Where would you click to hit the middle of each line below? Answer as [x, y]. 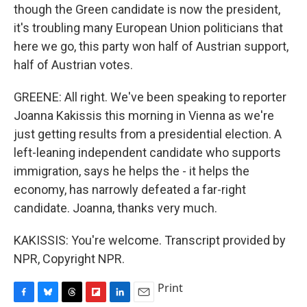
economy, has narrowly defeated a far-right [130, 190]
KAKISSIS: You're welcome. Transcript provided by [150, 241]
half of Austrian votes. [73, 65]
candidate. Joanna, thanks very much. [115, 208]
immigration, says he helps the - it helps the [132, 171]
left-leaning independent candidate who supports [147, 153]
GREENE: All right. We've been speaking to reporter [150, 97]
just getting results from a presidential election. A [148, 134]
